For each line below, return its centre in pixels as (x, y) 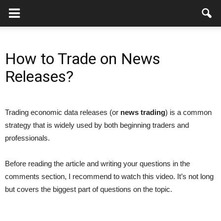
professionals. (27, 138)
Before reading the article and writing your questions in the (97, 164)
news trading (143, 112)
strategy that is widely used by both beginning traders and (97, 125)
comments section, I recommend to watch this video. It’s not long (109, 176)
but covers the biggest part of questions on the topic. (89, 189)
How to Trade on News (83, 59)
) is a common (188, 112)
